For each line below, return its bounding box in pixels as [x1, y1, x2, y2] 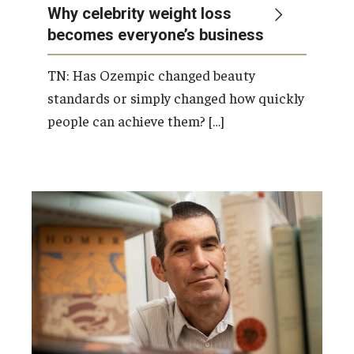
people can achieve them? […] [47, 111, 224, 130]
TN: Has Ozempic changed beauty [47, 65, 255, 84]
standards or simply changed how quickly [47, 88, 304, 107]
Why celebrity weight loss [47, 3, 232, 23]
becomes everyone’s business [47, 24, 264, 44]
